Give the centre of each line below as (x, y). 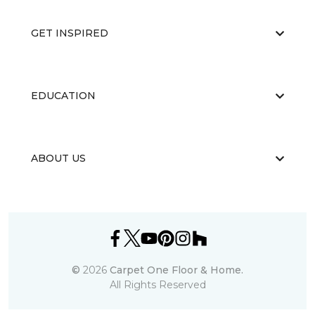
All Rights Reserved (157, 285)
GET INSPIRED (70, 33)
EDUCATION (63, 96)
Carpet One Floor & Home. (176, 270)
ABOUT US (58, 158)
